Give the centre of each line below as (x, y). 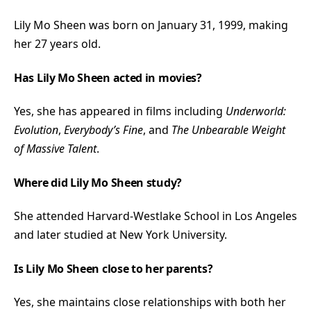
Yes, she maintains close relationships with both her (150, 302)
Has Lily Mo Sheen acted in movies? (108, 77)
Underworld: (256, 111)
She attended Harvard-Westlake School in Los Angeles (155, 216)
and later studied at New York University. (120, 234)
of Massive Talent (55, 148)
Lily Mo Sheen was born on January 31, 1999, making (151, 25)
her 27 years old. (57, 43)
